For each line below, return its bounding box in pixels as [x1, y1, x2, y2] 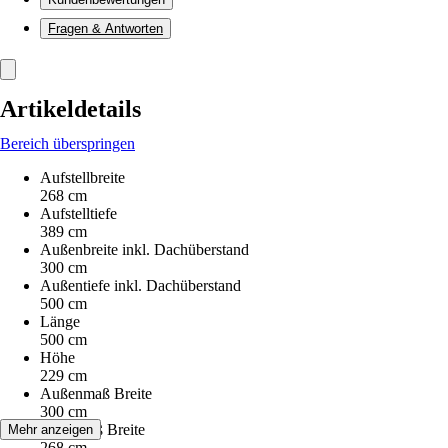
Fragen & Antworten [48, 21, 163, 36]
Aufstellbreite [40, 169, 125, 186]
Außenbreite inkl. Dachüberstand [40, 241, 249, 258]
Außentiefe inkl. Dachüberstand [40, 277, 241, 294]
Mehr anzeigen [8, 422, 93, 437]
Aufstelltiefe [40, 205, 117, 222]
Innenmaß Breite [40, 421, 145, 438]
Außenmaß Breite [40, 385, 152, 402]
